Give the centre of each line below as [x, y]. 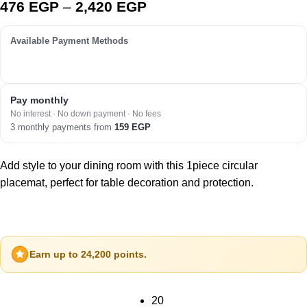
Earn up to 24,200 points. [88, 254]
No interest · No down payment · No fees [86, 114]
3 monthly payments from [62, 127]
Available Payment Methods [69, 41]
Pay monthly [39, 100]
